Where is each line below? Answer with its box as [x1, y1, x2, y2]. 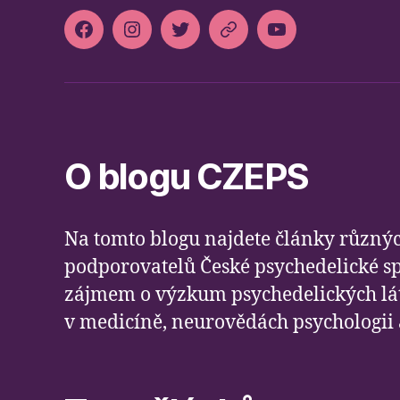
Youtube [275, 30, 337, 50]
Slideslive [227, 30, 294, 50]
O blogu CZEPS [64, 154, 309, 199]
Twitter [179, 30, 231, 50]
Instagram [130, 30, 204, 50]
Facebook [82, 30, 156, 50]
